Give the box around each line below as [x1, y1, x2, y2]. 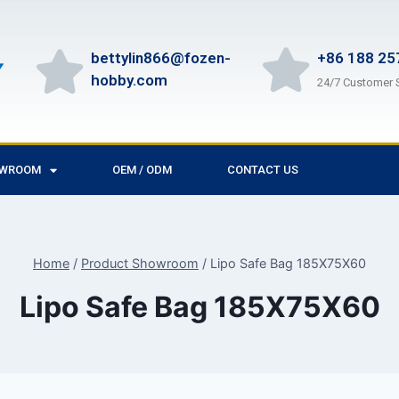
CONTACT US [227, 163, 298, 176]
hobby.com [91, 70, 167, 89]
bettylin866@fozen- [91, 48, 231, 67]
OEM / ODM [112, 163, 172, 176]
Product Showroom [81, 255, 199, 271]
